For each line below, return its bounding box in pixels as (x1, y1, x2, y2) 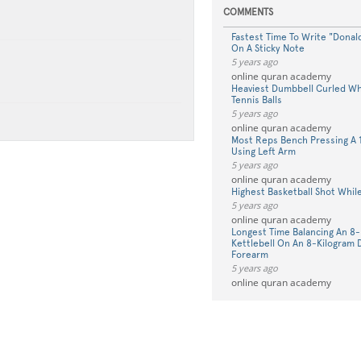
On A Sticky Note (230, 43, 305, 54)
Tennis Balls (230, 94, 282, 106)
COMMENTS (222, 6, 273, 18)
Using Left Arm (230, 146, 296, 157)
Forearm (230, 249, 268, 260)
